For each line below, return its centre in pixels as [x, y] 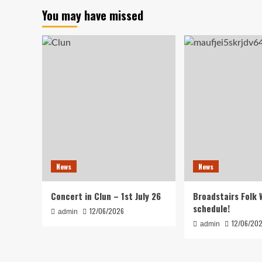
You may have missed [93, 15]
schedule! [211, 208]
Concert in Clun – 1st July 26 [106, 196]
